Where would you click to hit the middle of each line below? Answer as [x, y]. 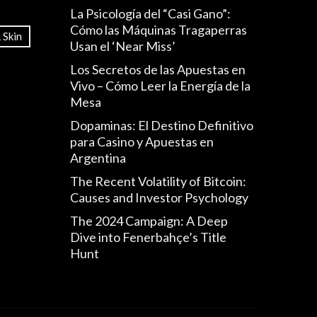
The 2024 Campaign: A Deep [149, 221]
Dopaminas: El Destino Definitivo [161, 126]
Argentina [98, 158]
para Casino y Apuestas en [142, 142]
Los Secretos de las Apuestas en [157, 70]
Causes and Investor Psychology [159, 198]
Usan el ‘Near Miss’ [122, 46]
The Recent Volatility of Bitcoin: [158, 181]
